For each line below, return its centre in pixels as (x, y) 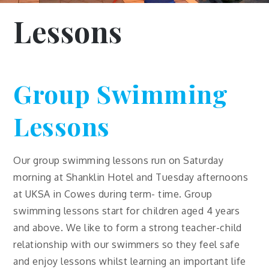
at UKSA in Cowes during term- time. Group (113, 194)
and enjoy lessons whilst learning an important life (130, 261)
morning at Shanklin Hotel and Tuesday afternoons (131, 177)
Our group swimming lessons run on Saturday (119, 161)
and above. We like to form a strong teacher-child (128, 228)
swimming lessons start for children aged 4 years (127, 211)
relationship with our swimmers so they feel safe (127, 245)
